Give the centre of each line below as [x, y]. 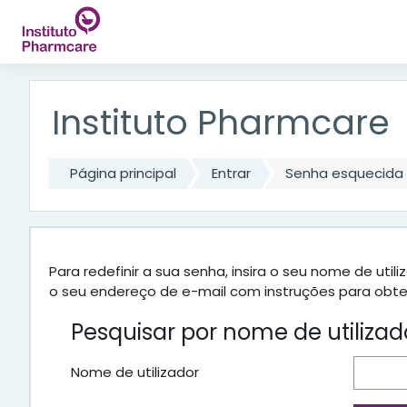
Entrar [231, 173]
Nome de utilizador [135, 372]
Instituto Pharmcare [221, 123]
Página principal [123, 173]
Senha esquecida [344, 173]
